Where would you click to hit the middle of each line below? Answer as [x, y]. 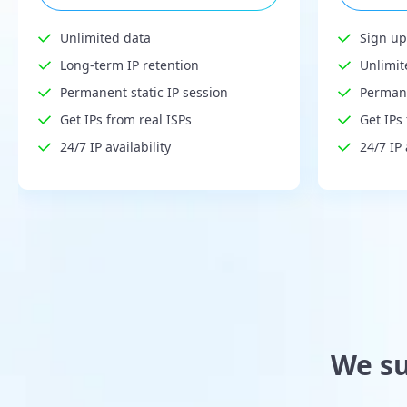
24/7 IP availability [115, 147]
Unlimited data [105, 38]
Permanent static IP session [144, 93]
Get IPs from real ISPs [126, 120]
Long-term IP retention [129, 65]
